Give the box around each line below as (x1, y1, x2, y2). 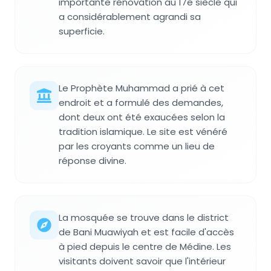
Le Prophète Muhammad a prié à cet (59, 81, 224, 94)
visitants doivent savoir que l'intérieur (59, 254, 226, 267)
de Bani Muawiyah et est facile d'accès (59, 225, 234, 238)
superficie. (59, 24, 105, 38)
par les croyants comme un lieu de (59, 139, 215, 152)
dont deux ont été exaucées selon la (59, 110, 225, 123)
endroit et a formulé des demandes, (59, 96, 223, 109)
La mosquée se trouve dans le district (59, 211, 229, 224)
